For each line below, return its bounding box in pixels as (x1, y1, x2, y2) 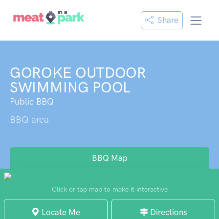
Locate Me (40, 207, 80, 217)
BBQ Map (91, 153, 128, 163)
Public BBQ (10, 96, 54, 107)
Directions (148, 207, 187, 217)
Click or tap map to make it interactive (51, 185, 168, 194)
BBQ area (10, 114, 49, 125)
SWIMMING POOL (10, 79, 131, 96)
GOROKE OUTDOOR (10, 64, 146, 82)
